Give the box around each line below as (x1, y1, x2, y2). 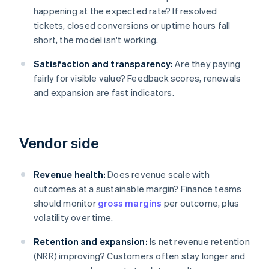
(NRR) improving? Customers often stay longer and (34, 250, 246, 262)
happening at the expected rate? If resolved (34, 5, 217, 17)
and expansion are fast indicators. (34, 86, 174, 99)
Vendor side (19, 133, 100, 153)
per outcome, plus (162, 197, 240, 210)
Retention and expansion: (34, 235, 148, 248)
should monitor (34, 197, 98, 210)
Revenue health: (34, 168, 106, 181)
